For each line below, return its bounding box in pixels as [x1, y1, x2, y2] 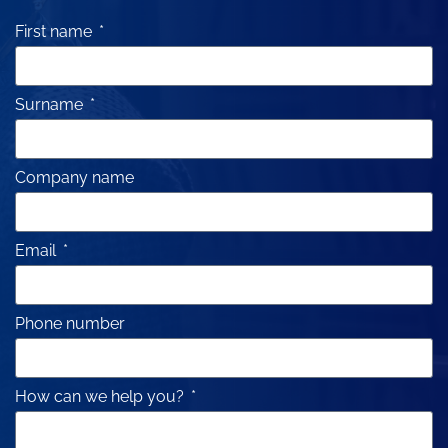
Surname [15, 95, 87, 115]
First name [15, 22, 96, 42]
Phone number [15, 314, 125, 334]
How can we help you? [15, 387, 188, 407]
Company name [15, 168, 134, 188]
